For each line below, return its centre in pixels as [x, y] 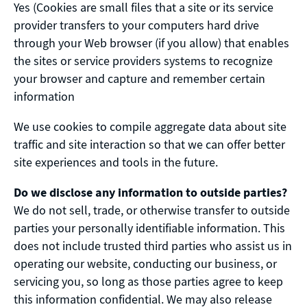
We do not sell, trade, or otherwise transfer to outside [152, 210]
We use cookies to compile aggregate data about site [150, 127]
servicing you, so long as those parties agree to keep [148, 282]
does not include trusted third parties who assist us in [153, 246]
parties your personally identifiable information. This [149, 228]
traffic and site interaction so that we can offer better [149, 145]
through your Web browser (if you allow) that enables [151, 43]
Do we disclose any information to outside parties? [150, 193]
